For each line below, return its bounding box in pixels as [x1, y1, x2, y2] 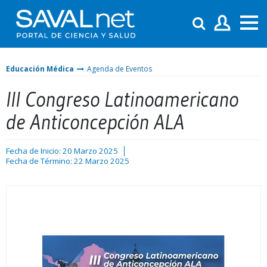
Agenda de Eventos [87, 63, 152, 74]
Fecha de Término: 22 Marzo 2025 [6, 155, 129, 166]
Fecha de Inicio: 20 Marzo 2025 [6, 145, 118, 156]
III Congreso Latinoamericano [6, 86, 238, 112]
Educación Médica [6, 63, 74, 74]
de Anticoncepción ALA [6, 108, 184, 135]
